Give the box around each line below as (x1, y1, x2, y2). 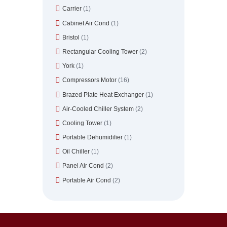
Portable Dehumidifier (62, 134, 123, 141)
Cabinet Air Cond (62, 19, 109, 27)
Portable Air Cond (62, 176, 111, 184)
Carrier (62, 5, 82, 13)
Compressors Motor (62, 77, 117, 84)
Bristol (62, 33, 80, 41)
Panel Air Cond (62, 162, 104, 170)
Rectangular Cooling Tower (62, 48, 138, 55)
